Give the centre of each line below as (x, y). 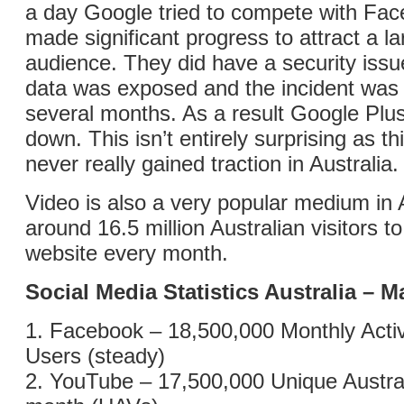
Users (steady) (95, 356)
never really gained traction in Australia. (212, 164)
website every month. (127, 253)
